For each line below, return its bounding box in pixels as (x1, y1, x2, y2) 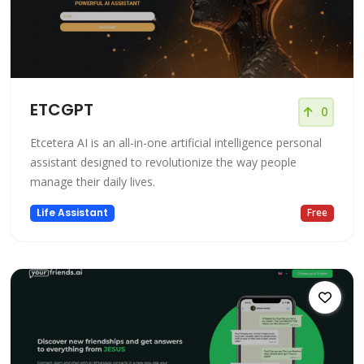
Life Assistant (36, 206, 108, 220)
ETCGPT (30, 98, 93, 122)
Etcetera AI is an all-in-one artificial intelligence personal (30, 135, 322, 151)
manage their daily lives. (30, 174, 155, 190)
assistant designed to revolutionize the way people (30, 154, 297, 171)
